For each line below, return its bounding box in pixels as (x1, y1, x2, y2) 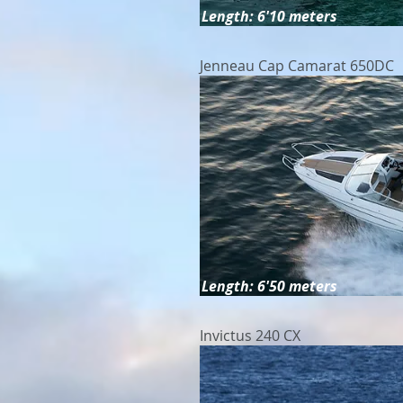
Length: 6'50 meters (201, 276, 337, 296)
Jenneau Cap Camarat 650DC (200, 56, 398, 76)
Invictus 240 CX (200, 326, 300, 345)
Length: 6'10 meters (201, 6, 337, 26)
